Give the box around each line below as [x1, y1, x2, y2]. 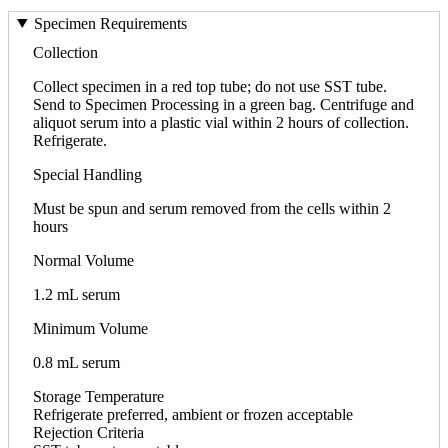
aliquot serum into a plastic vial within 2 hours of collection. [33, 113, 409, 131]
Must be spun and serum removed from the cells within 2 [33, 199, 391, 217]
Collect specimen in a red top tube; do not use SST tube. [33, 77, 387, 95]
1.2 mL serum [33, 285, 120, 303]
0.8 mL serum [33, 353, 120, 371]
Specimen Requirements [33, 14, 187, 32]
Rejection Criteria [33, 423, 144, 441]
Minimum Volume [33, 319, 148, 337]
